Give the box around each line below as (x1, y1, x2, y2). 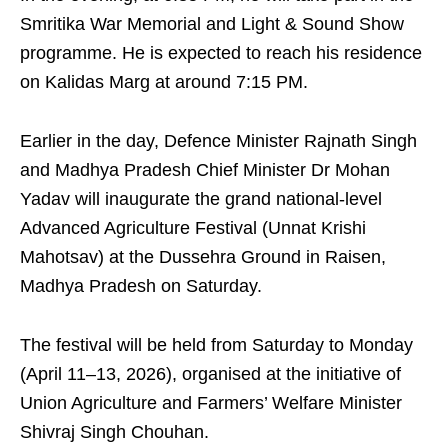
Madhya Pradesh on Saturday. (20, 276, 262, 296)
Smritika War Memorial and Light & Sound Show (20, 14, 404, 34)
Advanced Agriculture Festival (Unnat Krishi (20, 218, 366, 238)
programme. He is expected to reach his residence (20, 43, 422, 63)
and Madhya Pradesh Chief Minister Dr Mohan (20, 160, 390, 180)
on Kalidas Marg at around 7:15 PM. (20, 72, 308, 92)
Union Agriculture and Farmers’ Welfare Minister (20, 393, 402, 413)
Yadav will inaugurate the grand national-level (20, 189, 382, 209)
